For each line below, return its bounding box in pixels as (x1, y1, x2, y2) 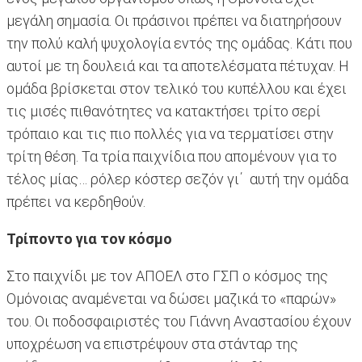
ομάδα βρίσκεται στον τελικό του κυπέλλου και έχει (6, 80, 347, 98)
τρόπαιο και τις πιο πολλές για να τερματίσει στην (6, 125, 334, 143)
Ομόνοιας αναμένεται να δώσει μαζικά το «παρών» (6, 290, 336, 308)
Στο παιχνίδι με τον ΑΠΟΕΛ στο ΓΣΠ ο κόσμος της (6, 267, 328, 285)
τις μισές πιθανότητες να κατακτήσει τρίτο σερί (6, 103, 321, 120)
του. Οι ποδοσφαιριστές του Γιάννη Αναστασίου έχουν (6, 313, 351, 330)
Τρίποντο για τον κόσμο (6, 230, 175, 248)
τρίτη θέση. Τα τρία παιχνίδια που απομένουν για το (6, 148, 337, 166)
